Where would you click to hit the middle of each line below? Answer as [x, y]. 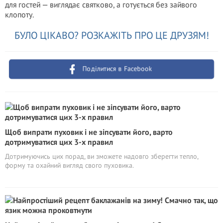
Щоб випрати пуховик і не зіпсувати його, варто [89, 132]
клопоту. [19, 14]
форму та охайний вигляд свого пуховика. [69, 165]
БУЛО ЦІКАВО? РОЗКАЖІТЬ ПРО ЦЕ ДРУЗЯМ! [111, 35]
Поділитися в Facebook [117, 69]
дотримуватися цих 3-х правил [59, 142]
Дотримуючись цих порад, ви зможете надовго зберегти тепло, [102, 156]
